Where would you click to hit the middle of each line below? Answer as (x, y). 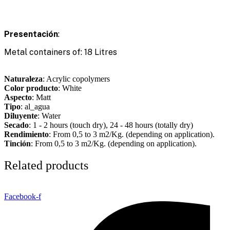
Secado (16, 125)
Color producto (31, 88)
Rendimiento (26, 134)
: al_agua (35, 106)
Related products (46, 165)
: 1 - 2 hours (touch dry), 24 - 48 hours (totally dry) (111, 125)
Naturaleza (23, 79)
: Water (49, 116)
